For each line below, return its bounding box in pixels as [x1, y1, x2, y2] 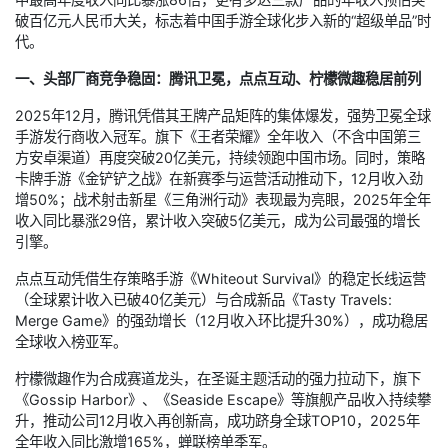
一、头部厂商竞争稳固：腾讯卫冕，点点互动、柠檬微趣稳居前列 [15, 70, 421, 88]
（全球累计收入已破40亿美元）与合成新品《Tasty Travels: [15, 291, 392, 309]
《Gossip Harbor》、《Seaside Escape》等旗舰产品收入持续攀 [15, 391, 431, 409]
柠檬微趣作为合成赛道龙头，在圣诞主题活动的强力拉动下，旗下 [15, 370, 421, 388]
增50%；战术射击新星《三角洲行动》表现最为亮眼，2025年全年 [15, 191, 431, 209]
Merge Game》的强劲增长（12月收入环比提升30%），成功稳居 [15, 312, 428, 330]
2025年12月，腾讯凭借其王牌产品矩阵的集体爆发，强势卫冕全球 [15, 107, 431, 125]
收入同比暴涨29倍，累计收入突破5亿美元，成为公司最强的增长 [15, 212, 420, 230]
